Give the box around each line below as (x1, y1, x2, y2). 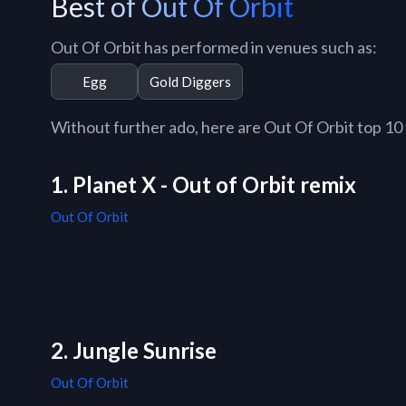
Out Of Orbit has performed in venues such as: (51, 37, 377, 57)
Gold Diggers (150, 72, 231, 90)
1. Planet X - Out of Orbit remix (51, 171, 356, 198)
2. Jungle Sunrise (51, 337, 217, 364)
